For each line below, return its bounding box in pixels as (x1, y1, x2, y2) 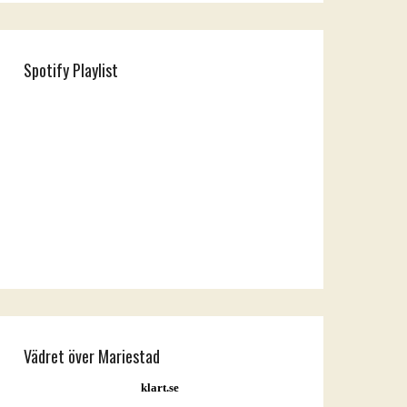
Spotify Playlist (24, 58, 118, 83)
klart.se (141, 381, 179, 395)
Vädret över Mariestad (24, 344, 160, 369)
